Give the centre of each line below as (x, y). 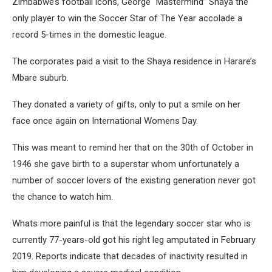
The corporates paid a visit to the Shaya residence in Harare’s (134, 61)
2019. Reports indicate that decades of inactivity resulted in (130, 256)
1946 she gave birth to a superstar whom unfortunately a (126, 164)
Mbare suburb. (40, 78)
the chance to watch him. (63, 197)
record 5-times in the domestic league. (89, 35)
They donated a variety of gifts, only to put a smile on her (126, 104)
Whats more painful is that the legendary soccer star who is (131, 223)
